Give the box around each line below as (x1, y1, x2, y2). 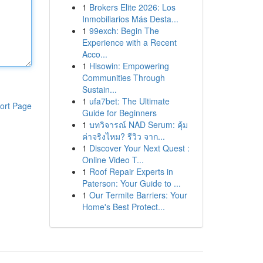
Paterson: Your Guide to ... (82, 177, 181, 189)
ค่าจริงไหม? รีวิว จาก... (82, 130, 165, 142)
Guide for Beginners (82, 107, 157, 119)
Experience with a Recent (82, 36, 177, 48)
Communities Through (82, 72, 165, 83)
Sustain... (82, 83, 117, 95)
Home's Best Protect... (82, 201, 165, 213)
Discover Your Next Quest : (89, 142, 190, 154)
